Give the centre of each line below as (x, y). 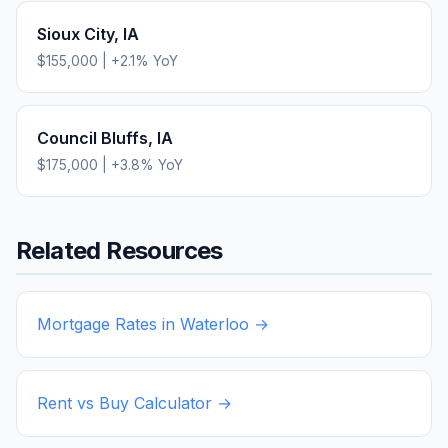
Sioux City (75, 33)
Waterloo (214, 323)
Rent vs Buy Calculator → (134, 402)
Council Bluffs (92, 137)
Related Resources (119, 250)
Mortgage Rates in (108, 323)
